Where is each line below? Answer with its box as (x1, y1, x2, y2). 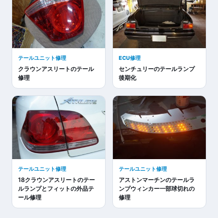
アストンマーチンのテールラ (119, 176, 195, 183)
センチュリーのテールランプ (119, 65, 195, 73)
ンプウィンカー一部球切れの (119, 184, 195, 192)
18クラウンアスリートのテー (18, 176, 95, 183)
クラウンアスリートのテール (18, 65, 94, 73)
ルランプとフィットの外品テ (18, 184, 94, 192)
